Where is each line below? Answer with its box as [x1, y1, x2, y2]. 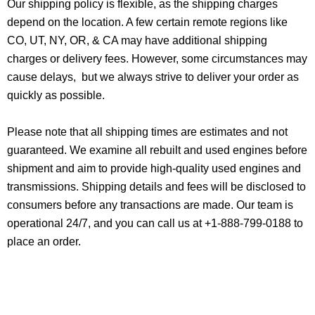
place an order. [7, 235, 81, 247]
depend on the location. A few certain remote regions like [7, 15, 288, 28]
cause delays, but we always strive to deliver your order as [7, 70, 299, 83]
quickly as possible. [7, 89, 105, 101]
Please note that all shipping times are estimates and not [7, 125, 288, 138]
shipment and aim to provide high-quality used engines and [7, 162, 301, 174]
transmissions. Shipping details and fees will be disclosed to [7, 180, 306, 193]
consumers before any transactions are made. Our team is [7, 198, 293, 211]
